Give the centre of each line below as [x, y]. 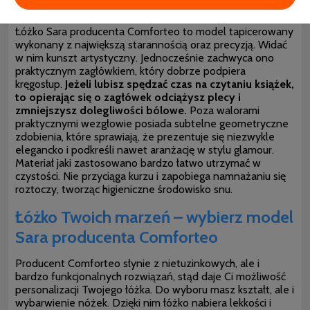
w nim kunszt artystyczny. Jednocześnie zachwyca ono [145, 57]
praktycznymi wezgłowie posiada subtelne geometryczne [152, 123]
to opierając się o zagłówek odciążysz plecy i [128, 97]
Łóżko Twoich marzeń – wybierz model [154, 217]
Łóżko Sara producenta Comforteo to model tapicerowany [154, 31]
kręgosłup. [40, 84]
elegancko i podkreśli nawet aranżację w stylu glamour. [145, 149]
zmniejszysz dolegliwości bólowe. [101, 110]
